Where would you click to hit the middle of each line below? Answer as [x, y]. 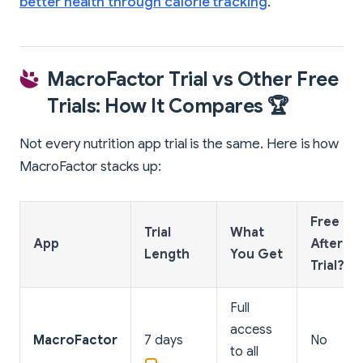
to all [244, 352]
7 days [164, 341]
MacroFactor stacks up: [90, 167]
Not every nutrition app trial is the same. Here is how [179, 144]
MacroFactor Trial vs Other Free [193, 80]
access [251, 330]
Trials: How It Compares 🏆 [169, 107]
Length [167, 255]
